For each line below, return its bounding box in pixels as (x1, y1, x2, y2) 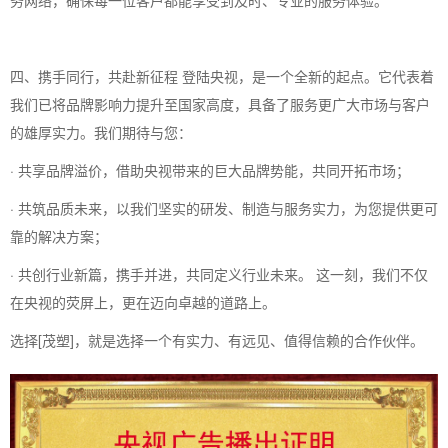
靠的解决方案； (10, 225, 112, 246)
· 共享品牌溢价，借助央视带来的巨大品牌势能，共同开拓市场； (10, 159, 414, 180)
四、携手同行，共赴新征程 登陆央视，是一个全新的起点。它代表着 (10, 65, 434, 86)
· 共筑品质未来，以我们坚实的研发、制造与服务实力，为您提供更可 (10, 197, 438, 218)
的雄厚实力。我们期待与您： (10, 121, 196, 142)
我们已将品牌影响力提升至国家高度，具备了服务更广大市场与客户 (10, 93, 430, 114)
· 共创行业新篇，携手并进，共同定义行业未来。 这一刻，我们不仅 (10, 263, 428, 284)
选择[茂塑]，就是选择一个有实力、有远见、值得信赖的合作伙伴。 (10, 329, 424, 350)
